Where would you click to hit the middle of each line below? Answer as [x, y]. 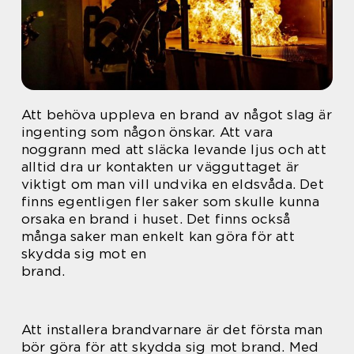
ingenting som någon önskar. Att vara [147, 132]
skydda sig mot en [84, 254]
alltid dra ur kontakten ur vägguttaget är [160, 167]
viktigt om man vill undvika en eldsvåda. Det [173, 184]
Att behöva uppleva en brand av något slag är [177, 115]
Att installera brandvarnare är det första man [172, 330]
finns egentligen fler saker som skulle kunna [170, 201]
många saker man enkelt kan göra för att [158, 236]
